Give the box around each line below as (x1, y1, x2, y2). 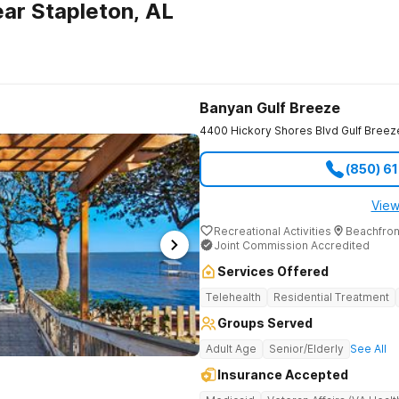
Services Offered (217, 264, 329, 279)
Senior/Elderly (269, 342, 344, 355)
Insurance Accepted (217, 367, 348, 382)
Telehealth (206, 290, 261, 304)
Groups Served (217, 315, 313, 330)
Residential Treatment (273, 290, 389, 304)
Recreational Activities (214, 224, 331, 238)
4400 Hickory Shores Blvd (199, 124, 338, 137)
